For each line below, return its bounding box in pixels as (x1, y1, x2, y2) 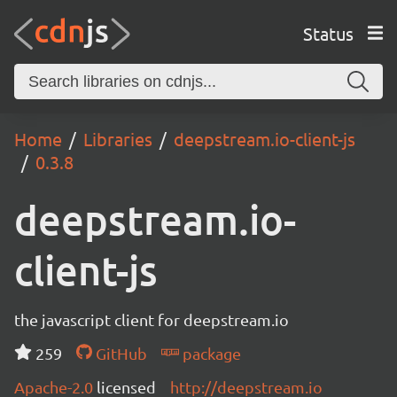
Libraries (83, 128, 152, 150)
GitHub (91, 344, 147, 362)
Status (302, 21, 354, 44)
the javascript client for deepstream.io (14, 310, 289, 329)
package (178, 344, 241, 362)
